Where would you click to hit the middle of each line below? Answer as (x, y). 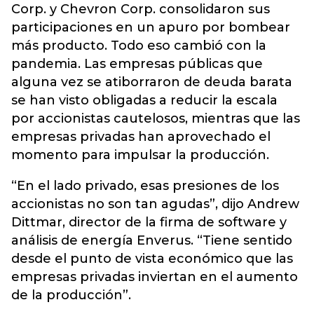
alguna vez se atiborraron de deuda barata (152, 82)
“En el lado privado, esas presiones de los (145, 186)
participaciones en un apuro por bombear (151, 27)
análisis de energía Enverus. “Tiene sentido (152, 240)
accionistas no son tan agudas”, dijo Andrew (155, 204)
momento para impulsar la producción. (140, 155)
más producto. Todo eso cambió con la (139, 46)
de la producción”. (71, 295)
